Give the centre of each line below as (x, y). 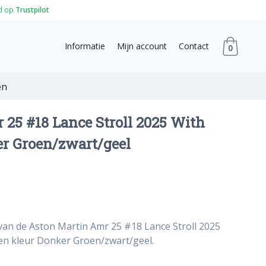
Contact (194, 46)
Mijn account (142, 46)
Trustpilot (32, 10)
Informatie (85, 46)
